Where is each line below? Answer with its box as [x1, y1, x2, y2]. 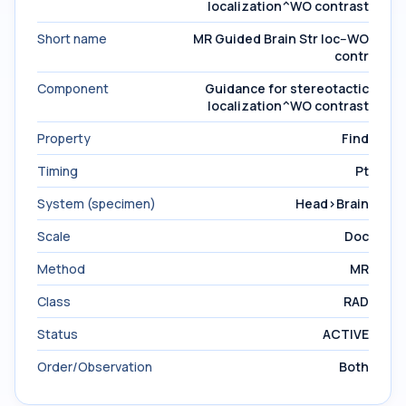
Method [37, 260, 85, 277]
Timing [37, 162, 78, 179]
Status [37, 325, 78, 343]
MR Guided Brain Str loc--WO [193, 30, 369, 47]
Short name [37, 30, 107, 47]
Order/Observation [37, 358, 152, 375]
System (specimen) [37, 195, 156, 212]
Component [37, 80, 109, 97]
